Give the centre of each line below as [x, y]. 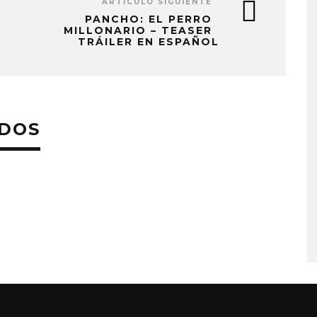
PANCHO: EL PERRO [149, 19]
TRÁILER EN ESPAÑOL [149, 42]
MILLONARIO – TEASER [138, 30]
